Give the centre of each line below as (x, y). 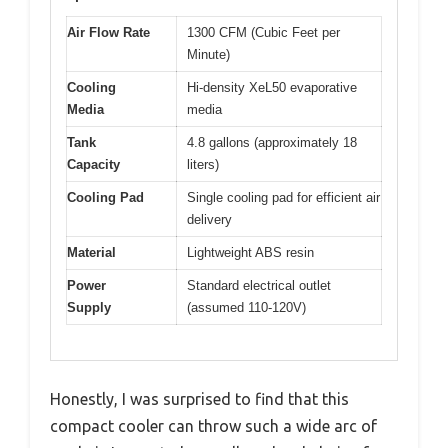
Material (91, 253)
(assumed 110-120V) (246, 308)
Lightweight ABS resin (250, 253)
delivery (209, 220)
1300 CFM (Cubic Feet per (263, 33)
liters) (203, 165)
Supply (89, 308)
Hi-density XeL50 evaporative (272, 88)
